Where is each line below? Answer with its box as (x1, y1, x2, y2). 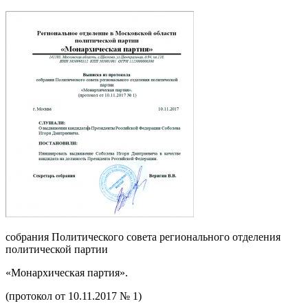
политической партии (5, 243, 108, 255)
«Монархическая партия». (5, 266, 128, 278)
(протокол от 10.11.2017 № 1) (5, 289, 142, 302)
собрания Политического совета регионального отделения (5, 230, 280, 243)
